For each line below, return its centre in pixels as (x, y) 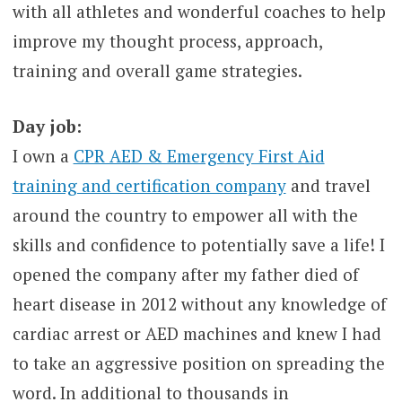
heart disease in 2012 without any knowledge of (199, 303)
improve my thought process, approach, (167, 41)
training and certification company (149, 185)
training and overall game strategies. (157, 71)
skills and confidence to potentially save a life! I (198, 244)
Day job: (47, 126)
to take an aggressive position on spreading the (198, 363)
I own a (43, 155)
